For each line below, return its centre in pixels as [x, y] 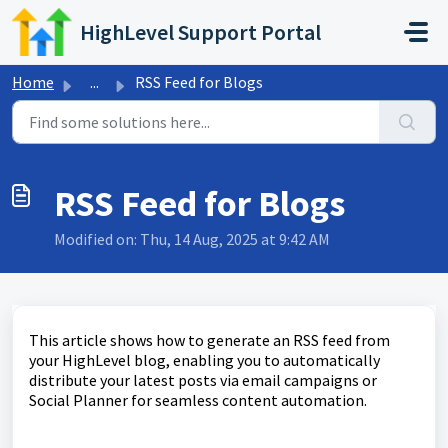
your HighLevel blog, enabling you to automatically [204, 360]
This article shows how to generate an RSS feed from [209, 340]
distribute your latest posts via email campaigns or [203, 380]
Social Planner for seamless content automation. [198, 400]
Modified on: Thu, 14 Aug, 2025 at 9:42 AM [192, 239]
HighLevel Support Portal [201, 32]
